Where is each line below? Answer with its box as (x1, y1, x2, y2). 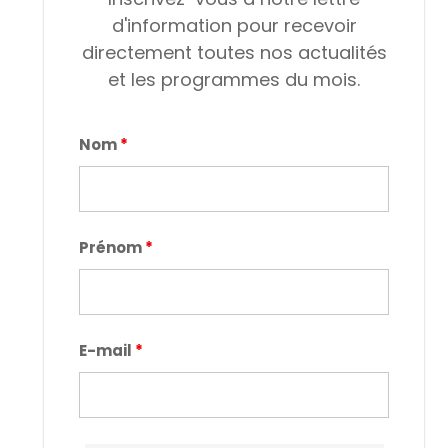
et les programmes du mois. (108, 67, 360, 93)
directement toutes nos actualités (81, 40, 387, 66)
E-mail (79, 340, 135, 362)
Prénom (79, 237, 145, 259)
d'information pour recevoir (111, 13, 357, 39)
